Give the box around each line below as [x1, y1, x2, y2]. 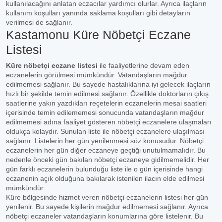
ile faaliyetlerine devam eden [98, 61, 189, 69]
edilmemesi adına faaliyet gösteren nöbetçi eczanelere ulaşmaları [6, 118, 212, 126]
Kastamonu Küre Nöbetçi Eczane [6, 28, 191, 42]
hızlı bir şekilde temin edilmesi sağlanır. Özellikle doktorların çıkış [6, 90, 209, 98]
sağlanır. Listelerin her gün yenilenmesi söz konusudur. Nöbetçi [6, 137, 204, 145]
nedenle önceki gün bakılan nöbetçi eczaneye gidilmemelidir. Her [6, 156, 209, 164]
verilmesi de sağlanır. [6, 18, 72, 26]
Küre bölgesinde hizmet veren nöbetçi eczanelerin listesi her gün [6, 193, 208, 201]
